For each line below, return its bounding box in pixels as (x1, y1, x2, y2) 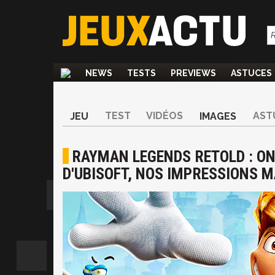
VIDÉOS (146, 110, 183, 122)
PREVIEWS (171, 68, 216, 78)
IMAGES (199, 110, 236, 122)
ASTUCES (231, 68, 272, 78)
